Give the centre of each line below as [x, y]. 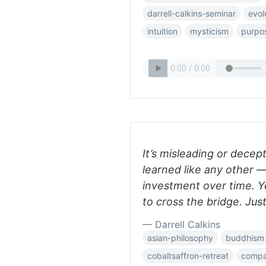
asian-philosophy [180, 238]
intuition [162, 31]
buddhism [245, 238]
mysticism [209, 31]
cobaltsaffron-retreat [188, 256]
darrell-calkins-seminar [191, 13]
